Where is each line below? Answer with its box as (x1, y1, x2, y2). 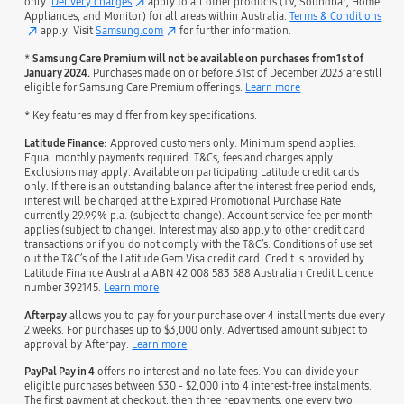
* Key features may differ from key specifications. (24, 107, 258, 122)
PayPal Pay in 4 (24, 364, 96, 379)
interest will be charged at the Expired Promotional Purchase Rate (24, 193, 342, 207)
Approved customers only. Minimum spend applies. (107, 135, 357, 150)
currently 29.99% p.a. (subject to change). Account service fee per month (24, 207, 374, 222)
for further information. (177, 23, 292, 37)
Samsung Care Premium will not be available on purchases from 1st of (32, 50, 364, 65)
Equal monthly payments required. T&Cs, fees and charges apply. (24, 150, 336, 164)
